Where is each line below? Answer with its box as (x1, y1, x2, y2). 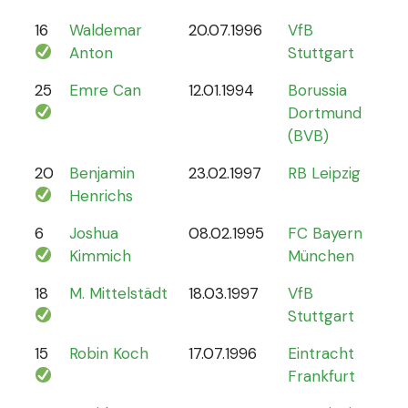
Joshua (69, 222, 118, 243)
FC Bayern (288, 222, 362, 243)
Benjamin (69, 162, 135, 183)
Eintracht (288, 342, 354, 363)
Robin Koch (69, 342, 148, 363)
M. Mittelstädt (69, 282, 168, 303)
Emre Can (69, 79, 141, 100)
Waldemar (69, 19, 142, 40)
